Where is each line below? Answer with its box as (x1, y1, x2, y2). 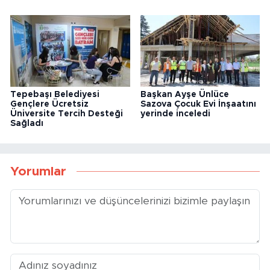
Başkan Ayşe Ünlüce (140, 90, 229, 99)
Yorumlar (10, 165, 66, 178)
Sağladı (10, 119, 43, 128)
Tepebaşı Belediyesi (10, 90, 99, 99)
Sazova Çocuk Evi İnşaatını (140, 99, 256, 108)
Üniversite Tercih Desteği (10, 109, 123, 118)
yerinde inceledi (140, 109, 210, 118)
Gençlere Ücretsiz (10, 99, 89, 108)
